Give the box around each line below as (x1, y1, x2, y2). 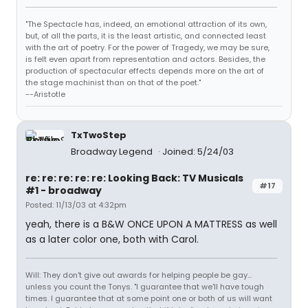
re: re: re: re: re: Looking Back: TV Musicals (25, 171, 243, 185)
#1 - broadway (25, 184, 102, 197)
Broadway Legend (71, 145, 155, 158)
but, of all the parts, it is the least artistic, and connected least (25, 30, 266, 41)
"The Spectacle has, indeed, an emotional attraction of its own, (25, 19, 267, 30)
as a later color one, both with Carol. (25, 232, 199, 246)
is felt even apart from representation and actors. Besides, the (25, 54, 265, 65)
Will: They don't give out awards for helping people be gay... (25, 269, 252, 280)
